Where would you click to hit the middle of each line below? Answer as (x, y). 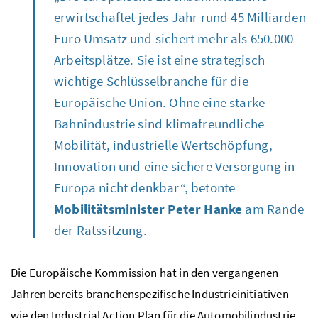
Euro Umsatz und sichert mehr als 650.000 (174, 38)
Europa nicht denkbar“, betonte (145, 187)
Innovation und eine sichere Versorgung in (175, 166)
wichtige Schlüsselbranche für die (151, 81)
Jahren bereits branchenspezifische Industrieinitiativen (150, 294)
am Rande (273, 208)
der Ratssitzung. (100, 230)
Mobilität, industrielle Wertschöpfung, (163, 144)
